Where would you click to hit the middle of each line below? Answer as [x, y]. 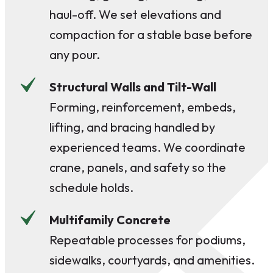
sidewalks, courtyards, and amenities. [152, 260]
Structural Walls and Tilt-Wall [133, 87]
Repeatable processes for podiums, [147, 239]
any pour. [75, 54]
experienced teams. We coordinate [147, 147]
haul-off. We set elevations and [135, 14]
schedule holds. [91, 187]
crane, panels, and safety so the [138, 167]
